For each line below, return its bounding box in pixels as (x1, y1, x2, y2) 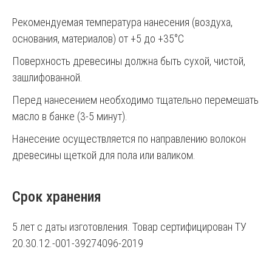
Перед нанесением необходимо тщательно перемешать (12, 93, 259, 106)
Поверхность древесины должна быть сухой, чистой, (12, 55, 245, 67)
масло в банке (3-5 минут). (12, 110, 127, 123)
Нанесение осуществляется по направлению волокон (12, 132, 246, 145)
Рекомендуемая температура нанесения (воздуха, (12, 16, 233, 29)
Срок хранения (12, 188, 101, 205)
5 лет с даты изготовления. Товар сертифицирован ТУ (12, 220, 246, 233)
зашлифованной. (12, 71, 83, 84)
